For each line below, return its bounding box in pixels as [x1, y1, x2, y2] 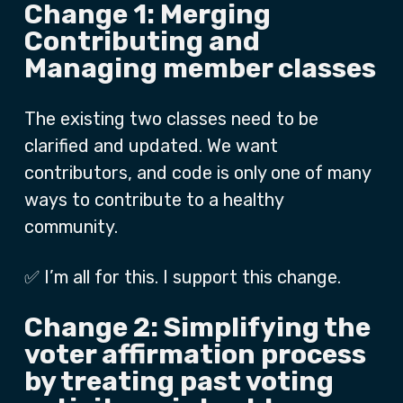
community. [24, 216, 118, 237]
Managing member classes [24, 52, 376, 85]
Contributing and [24, 25, 260, 58]
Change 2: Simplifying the [24, 311, 371, 344]
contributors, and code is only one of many [24, 162, 371, 184]
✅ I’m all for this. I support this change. [24, 266, 341, 288]
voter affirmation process [24, 338, 366, 371]
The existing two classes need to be [24, 108, 318, 130]
